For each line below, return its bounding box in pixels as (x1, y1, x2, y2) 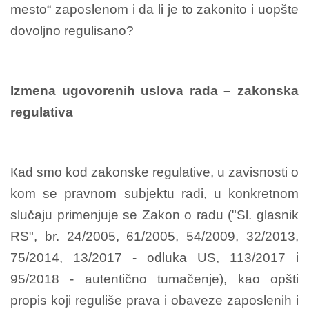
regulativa (10, 104, 73, 119)
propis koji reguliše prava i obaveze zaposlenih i (10, 292, 299, 308)
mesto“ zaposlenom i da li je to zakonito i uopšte (10, 1, 299, 17)
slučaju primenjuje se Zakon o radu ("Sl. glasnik (10, 207, 299, 222)
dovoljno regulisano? (10, 23, 134, 38)
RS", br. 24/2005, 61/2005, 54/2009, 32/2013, (10, 228, 299, 243)
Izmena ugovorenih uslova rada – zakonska (10, 83, 299, 98)
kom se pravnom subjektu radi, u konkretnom (10, 186, 299, 201)
